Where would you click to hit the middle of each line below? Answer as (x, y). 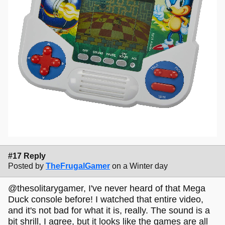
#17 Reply (27, 156)
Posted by (26, 166)
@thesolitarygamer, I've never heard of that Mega (107, 189)
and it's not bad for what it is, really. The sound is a (109, 211)
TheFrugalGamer (78, 166)
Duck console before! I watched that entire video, (106, 200)
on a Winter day (140, 166)
